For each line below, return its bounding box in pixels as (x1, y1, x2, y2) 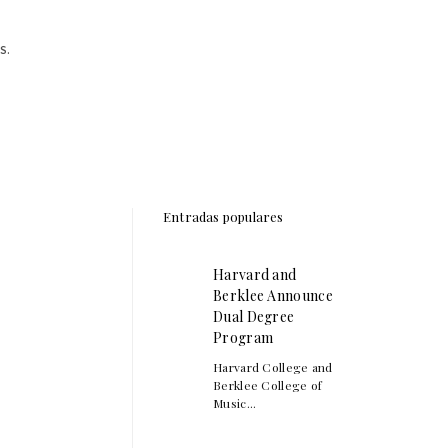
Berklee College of (213, 376, 323, 393)
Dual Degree (213, 306, 295, 326)
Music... (213, 394, 257, 411)
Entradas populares (163, 207, 284, 225)
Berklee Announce (213, 285, 333, 305)
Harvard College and (213, 358, 333, 375)
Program (213, 327, 274, 347)
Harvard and (213, 264, 297, 284)
